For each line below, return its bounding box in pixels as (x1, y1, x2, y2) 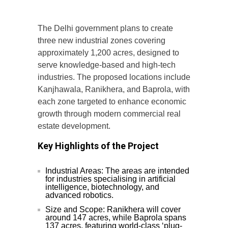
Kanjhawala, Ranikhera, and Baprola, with (38, 85, 190, 94)
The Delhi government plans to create (38, 24, 173, 33)
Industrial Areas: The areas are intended (45, 166, 189, 176)
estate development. (38, 122, 110, 131)
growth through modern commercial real (38, 109, 181, 119)
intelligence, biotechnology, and (45, 183, 159, 192)
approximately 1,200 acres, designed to (38, 48, 179, 58)
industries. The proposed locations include (38, 73, 190, 82)
